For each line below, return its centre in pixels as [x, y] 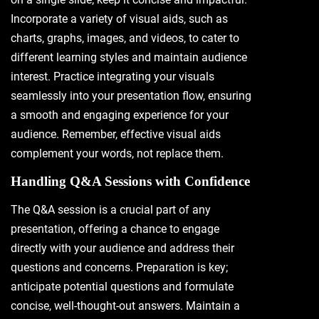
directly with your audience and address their [122, 248]
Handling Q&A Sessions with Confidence [130, 181]
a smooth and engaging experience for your [120, 115]
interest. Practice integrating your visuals [113, 77]
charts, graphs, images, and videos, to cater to [125, 38]
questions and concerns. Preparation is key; [119, 267]
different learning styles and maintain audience [129, 57]
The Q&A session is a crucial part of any [111, 210]
